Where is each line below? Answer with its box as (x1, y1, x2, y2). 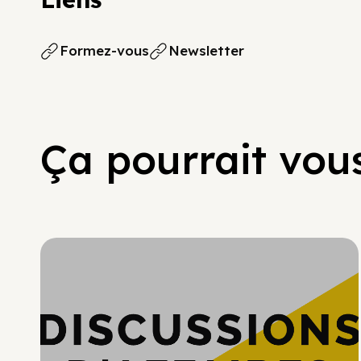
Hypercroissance (233, 268, 314, 280)
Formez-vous (60, 42, 149, 59)
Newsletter (168, 42, 244, 59)
